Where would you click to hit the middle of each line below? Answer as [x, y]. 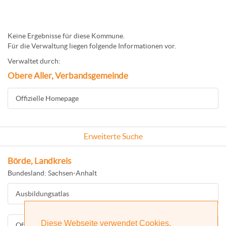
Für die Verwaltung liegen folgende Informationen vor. [92, 46]
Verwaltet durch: [34, 61]
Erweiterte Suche [113, 136]
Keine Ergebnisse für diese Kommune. [66, 36]
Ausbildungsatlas [42, 194]
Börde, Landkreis [39, 161]
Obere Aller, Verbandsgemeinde [68, 76]
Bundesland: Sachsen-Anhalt [52, 173]
